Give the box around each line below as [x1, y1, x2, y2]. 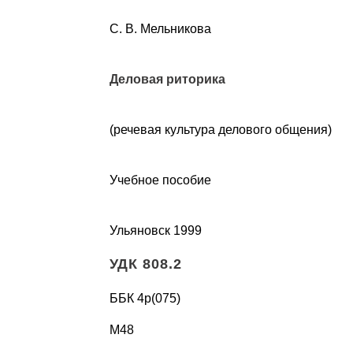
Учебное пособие [109, 173, 211, 187]
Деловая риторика [109, 72, 225, 86]
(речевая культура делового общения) [109, 122, 332, 136]
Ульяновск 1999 [109, 223, 202, 237]
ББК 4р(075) [109, 292, 180, 306]
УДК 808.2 [109, 255, 182, 272]
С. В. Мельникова [109, 21, 211, 35]
